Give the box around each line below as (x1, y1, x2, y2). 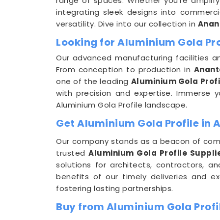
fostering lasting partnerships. (56, 183, 173, 193)
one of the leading (56, 76, 131, 86)
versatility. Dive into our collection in (56, 19, 198, 29)
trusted (56, 148, 89, 158)
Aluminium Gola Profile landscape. (56, 100, 188, 110)
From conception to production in (56, 64, 194, 75)
